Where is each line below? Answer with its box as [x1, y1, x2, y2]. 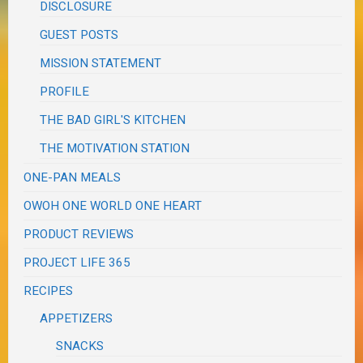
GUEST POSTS [40, 28, 119, 43]
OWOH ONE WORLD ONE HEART [23, 199, 203, 214]
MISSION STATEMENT [40, 56, 162, 71]
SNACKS [56, 339, 105, 354]
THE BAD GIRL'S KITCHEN [40, 113, 186, 128]
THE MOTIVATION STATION [40, 141, 190, 156]
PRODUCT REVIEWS [23, 227, 135, 242]
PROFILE [40, 84, 90, 100]
